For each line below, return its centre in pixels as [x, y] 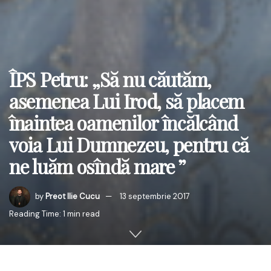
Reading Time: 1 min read [54, 214]
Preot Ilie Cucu [73, 196]
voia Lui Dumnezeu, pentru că [129, 144]
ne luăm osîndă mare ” [98, 166]
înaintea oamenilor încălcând [124, 122]
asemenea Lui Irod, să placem [127, 101]
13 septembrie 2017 [155, 196]
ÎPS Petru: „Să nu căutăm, [110, 79]
